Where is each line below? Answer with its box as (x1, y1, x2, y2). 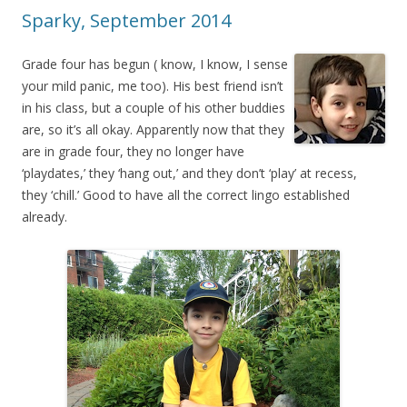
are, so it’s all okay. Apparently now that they (22, 121, 284, 139)
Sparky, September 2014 (22, 8, 231, 34)
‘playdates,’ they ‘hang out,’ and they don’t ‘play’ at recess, (22, 164, 357, 183)
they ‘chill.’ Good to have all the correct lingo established (22, 186, 350, 204)
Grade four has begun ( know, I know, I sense (22, 55, 288, 74)
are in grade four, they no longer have (22, 143, 244, 161)
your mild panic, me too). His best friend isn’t (22, 77, 283, 95)
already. (22, 208, 67, 226)
